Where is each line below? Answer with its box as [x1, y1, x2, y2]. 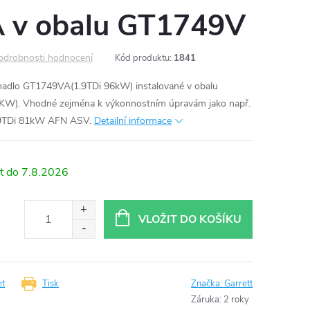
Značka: [191, 277, 224, 290]
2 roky [224, 293, 249, 306]
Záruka [191, 293, 219, 306]
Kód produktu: [115, 51, 172, 64]
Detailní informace [94, 113, 172, 127]
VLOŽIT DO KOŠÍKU [138, 212, 241, 228]
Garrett [224, 277, 253, 290]
